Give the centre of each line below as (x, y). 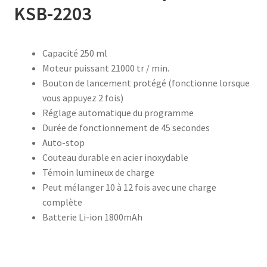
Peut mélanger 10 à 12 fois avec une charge (129, 187)
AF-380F (30, 187)
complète (62, 202)
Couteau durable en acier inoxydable (115, 157)
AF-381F (30, 250)
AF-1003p (32, 92)
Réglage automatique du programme (118, 112)
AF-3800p (32, 155)
